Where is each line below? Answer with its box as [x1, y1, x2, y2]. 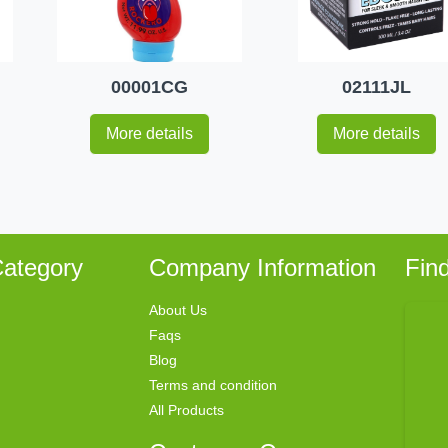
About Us [149, 302, 207, 319]
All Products [149, 402, 224, 419]
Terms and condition [149, 377, 277, 394]
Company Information [149, 254, 376, 282]
